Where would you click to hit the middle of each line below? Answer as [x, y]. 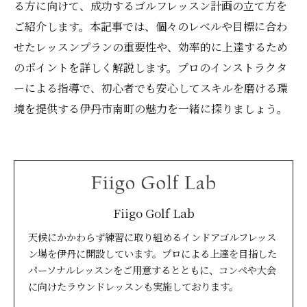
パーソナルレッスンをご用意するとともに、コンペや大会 [152, 270]
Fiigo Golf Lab [153, 213]
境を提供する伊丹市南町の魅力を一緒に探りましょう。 [151, 109]
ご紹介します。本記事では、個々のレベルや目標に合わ [150, 26]
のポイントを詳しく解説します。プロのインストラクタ [150, 67]
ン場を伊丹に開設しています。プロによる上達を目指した [152, 254]
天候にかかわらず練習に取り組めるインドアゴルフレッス [152, 237]
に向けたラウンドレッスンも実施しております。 [133, 286]
